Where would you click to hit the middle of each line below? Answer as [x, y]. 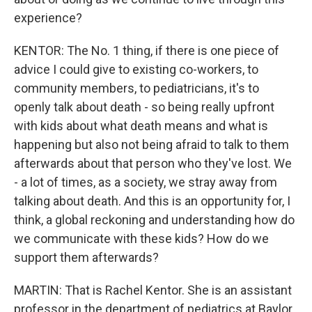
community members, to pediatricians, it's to [136, 88]
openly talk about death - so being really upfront [144, 107]
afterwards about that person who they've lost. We [153, 163]
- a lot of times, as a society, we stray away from [146, 182]
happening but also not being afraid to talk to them [151, 145]
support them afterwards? [86, 257]
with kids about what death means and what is [141, 126]
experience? [48, 18]
